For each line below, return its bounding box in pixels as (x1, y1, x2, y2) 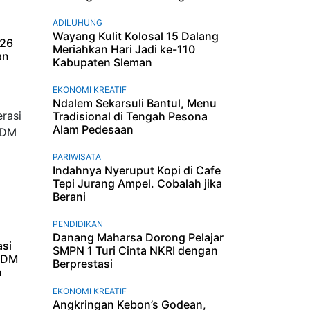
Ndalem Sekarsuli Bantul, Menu (53, 95, 217, 110)
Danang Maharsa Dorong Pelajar (53, 230, 224, 244)
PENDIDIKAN (53, 218, 103, 229)
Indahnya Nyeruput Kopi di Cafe (53, 163, 221, 177)
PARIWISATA (53, 151, 101, 162)
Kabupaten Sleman (53, 55, 152, 69)
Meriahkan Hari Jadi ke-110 (53, 42, 195, 56)
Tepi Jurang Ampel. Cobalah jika (53, 176, 222, 190)
